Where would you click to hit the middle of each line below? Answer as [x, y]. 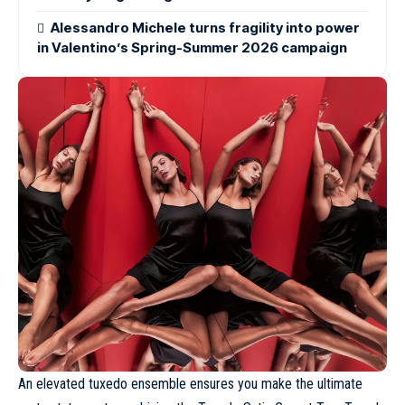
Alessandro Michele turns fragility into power [206, 28]
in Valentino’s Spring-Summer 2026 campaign [192, 48]
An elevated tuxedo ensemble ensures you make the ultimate [190, 384]
